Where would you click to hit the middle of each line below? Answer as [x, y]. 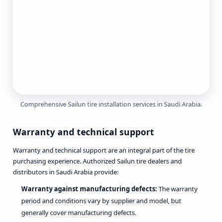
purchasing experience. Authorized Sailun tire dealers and [97, 161]
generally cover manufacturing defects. [79, 212]
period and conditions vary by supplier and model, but [101, 200]
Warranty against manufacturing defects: [89, 189]
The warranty [177, 189]
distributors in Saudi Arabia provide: [65, 172]
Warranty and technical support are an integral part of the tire [104, 150]
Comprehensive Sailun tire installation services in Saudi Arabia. [111, 104]
